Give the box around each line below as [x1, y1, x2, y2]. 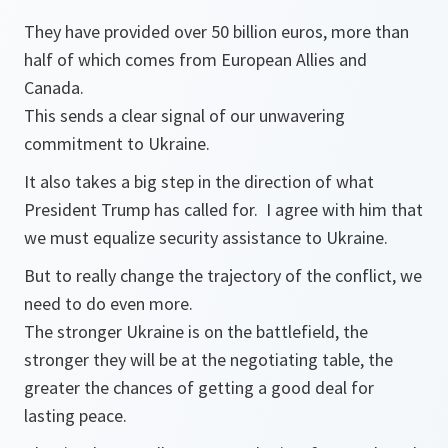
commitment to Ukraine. [24, 132, 210, 155]
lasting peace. [24, 404, 127, 427]
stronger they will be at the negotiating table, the [24, 348, 393, 371]
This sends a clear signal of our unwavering [24, 104, 345, 127]
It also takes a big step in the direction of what [24, 170, 374, 193]
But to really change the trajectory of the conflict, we [24, 264, 422, 287]
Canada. [24, 76, 84, 99]
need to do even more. [24, 292, 197, 315]
